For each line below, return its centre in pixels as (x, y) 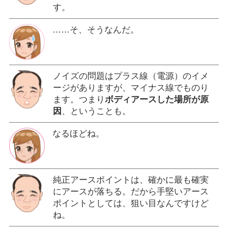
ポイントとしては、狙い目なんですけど (131, 203)
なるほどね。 (78, 133)
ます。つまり (79, 99)
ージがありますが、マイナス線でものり (131, 88)
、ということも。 (96, 111)
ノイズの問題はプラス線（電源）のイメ (131, 76)
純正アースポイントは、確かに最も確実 (131, 180)
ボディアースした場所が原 (156, 99)
